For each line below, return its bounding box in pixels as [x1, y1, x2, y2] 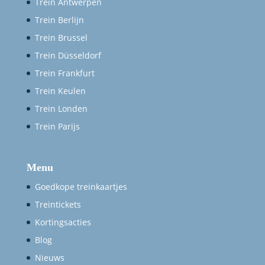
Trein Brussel [34, 32, 88, 44]
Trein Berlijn [34, 14, 84, 26]
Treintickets [34, 199, 81, 211]
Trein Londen [34, 103, 88, 115]
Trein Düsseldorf [34, 50, 101, 62]
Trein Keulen [34, 85, 86, 97]
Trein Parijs [34, 121, 80, 132]
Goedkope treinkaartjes [34, 181, 127, 193]
